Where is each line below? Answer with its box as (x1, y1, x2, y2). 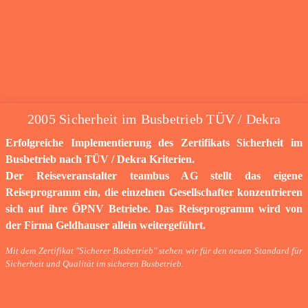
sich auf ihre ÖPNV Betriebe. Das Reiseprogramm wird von (5, 203, 302, 215)
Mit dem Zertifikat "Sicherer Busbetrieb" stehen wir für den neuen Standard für (5, 246, 302, 256)
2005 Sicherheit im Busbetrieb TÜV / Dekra (27, 111, 281, 127)
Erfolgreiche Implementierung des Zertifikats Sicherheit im (5, 137, 302, 149)
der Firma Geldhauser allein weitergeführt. (5, 219, 206, 232)
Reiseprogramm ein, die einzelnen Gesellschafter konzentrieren (5, 186, 302, 199)
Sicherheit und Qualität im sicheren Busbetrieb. (5, 259, 184, 269)
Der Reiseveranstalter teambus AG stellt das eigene (5, 170, 302, 182)
